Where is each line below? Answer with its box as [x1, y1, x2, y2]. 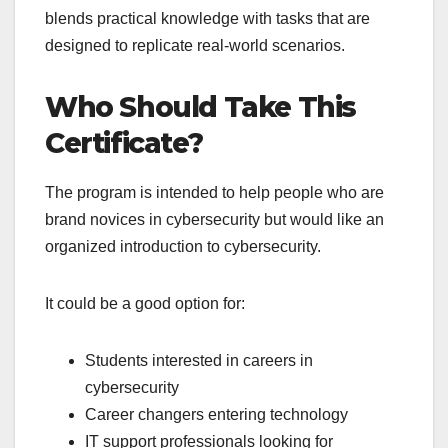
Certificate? [45, 125, 203, 160]
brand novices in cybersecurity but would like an [45, 210, 384, 228]
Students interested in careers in [85, 351, 313, 369]
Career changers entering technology [85, 405, 348, 423]
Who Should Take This [45, 89, 357, 124]
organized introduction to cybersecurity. [45, 237, 321, 255]
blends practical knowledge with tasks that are [45, 9, 370, 27]
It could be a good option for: [45, 294, 245, 312]
